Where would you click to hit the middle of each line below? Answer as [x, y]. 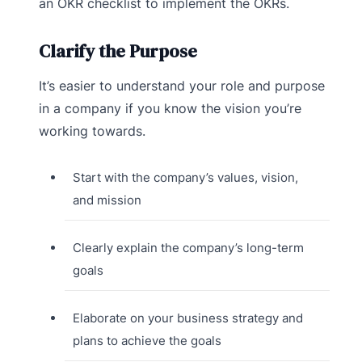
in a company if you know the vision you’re [170, 108]
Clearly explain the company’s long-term [188, 247]
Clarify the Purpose [118, 51]
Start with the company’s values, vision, [185, 177]
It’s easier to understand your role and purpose [182, 85]
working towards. [92, 130]
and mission [107, 200]
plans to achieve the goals [147, 340]
